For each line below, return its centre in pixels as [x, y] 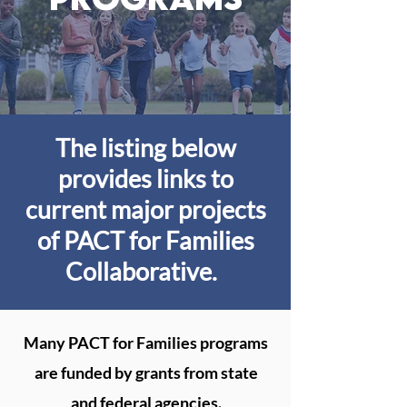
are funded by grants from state [146, 372]
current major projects [145, 209]
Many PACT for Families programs [146, 342]
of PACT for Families [145, 240]
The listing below [145, 148]
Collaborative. [145, 271]
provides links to [145, 179]
